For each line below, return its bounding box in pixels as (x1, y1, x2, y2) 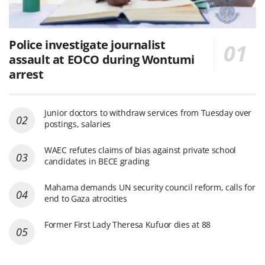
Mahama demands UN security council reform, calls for (44, 181, 256, 193)
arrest (9, 66, 44, 82)
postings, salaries (44, 118, 111, 130)
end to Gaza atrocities (44, 192, 127, 204)
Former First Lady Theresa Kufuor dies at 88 (44, 218, 211, 230)
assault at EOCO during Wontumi (9, 51, 195, 67)
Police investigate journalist (9, 36, 166, 53)
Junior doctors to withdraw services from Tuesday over (44, 106, 252, 118)
